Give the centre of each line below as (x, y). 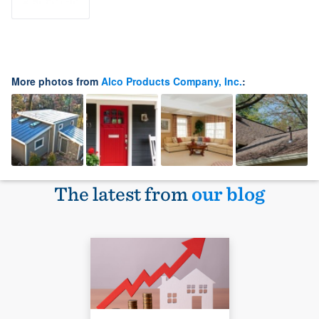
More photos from (56, 82)
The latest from (123, 194)
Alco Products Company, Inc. (172, 82)
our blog (228, 194)
